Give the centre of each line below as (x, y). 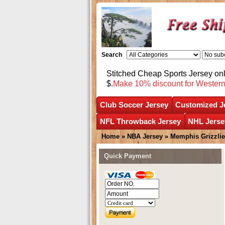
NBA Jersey (145, 136)
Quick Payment (128, 156)
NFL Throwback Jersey (140, 121)
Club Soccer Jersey (134, 104)
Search (111, 55)
